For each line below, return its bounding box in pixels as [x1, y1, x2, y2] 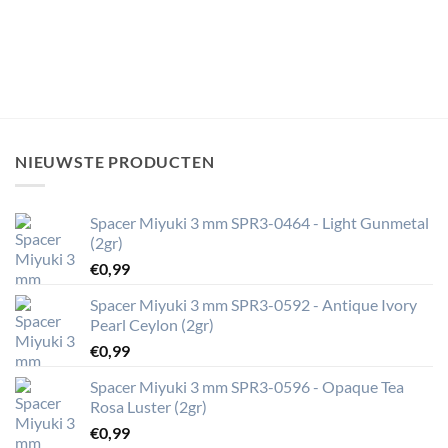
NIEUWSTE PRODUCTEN [15, 151, 215, 171]
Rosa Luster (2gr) [90, 397, 207, 417]
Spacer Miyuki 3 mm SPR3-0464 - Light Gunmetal [90, 213, 429, 233]
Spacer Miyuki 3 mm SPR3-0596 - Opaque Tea [90, 377, 404, 397]
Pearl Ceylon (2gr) [90, 315, 214, 335]
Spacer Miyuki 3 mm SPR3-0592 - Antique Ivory [90, 295, 417, 315]
